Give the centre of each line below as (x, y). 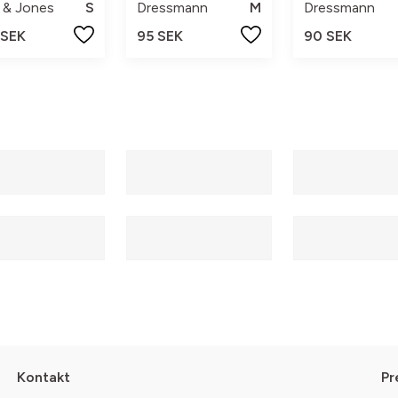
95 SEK (160, 36)
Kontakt (43, 378)
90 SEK (327, 36)
